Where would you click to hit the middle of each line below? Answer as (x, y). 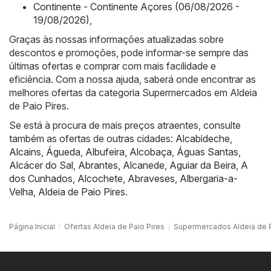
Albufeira (105, 152)
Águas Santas (207, 152)
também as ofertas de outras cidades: (92, 138)
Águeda (63, 152)
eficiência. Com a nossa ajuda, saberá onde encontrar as (132, 79)
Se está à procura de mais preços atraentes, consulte (125, 125)
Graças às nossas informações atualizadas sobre (116, 39)
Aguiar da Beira (203, 165)
